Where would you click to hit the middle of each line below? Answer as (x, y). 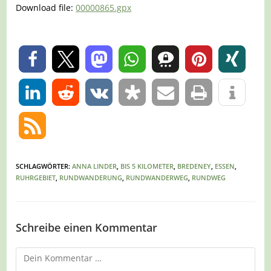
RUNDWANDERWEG (157, 178)
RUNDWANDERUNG (91, 178)
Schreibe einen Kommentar (87, 228)
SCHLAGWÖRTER (42, 166)
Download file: (46, 8)
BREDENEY (194, 166)
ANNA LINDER (95, 166)
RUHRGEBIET (36, 178)
